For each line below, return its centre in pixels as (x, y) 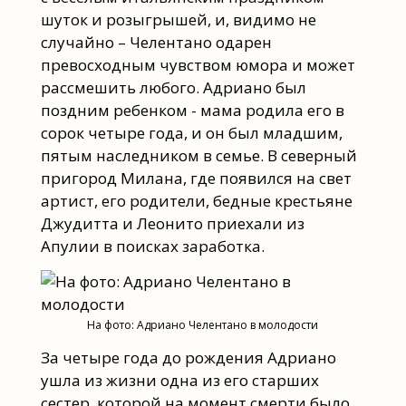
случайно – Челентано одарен (156, 42)
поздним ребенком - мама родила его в (192, 110)
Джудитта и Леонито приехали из (172, 223)
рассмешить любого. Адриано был (173, 87)
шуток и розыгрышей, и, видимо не (178, 19)
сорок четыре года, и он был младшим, (191, 132)
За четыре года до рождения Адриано (188, 357)
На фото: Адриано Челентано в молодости (203, 325)
